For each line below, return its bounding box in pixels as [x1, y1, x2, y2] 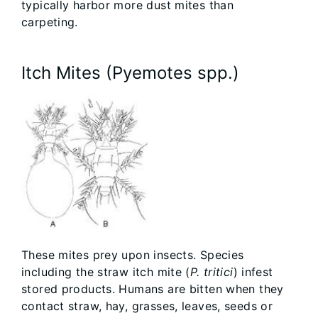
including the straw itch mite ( [21, 265, 190, 280]
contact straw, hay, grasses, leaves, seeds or [21, 299, 273, 314]
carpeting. [21, 14, 78, 29]
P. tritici [190, 265, 234, 280]
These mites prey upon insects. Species [21, 248, 244, 263]
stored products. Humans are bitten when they [21, 282, 284, 297]
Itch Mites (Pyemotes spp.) [21, 62, 239, 83]
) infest [233, 265, 273, 280]
